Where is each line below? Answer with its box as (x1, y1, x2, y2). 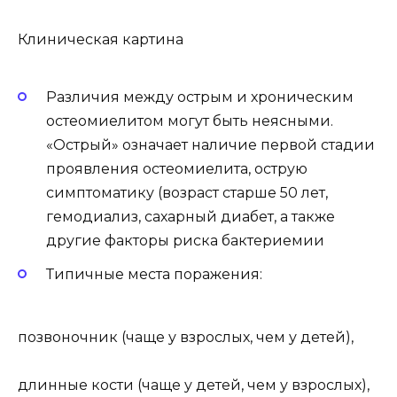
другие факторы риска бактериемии (46, 232, 324, 250)
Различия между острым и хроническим (46, 89, 354, 106)
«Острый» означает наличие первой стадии (46, 136, 375, 154)
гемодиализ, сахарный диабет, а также (46, 208, 335, 226)
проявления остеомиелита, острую (46, 160, 307, 178)
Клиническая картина (18, 30, 183, 48)
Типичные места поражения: (46, 266, 262, 284)
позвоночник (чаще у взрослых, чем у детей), (18, 328, 354, 346)
